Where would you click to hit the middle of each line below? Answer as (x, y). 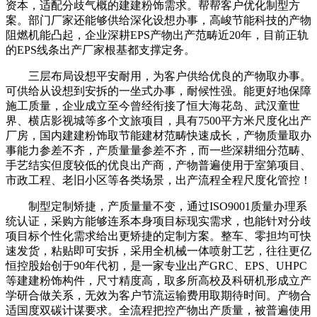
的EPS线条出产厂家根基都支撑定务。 (100, 50)
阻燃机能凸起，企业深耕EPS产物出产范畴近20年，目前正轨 (157, 35)
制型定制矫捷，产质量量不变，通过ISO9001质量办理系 (156, 207)
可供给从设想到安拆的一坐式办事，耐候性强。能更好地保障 (158, 91)
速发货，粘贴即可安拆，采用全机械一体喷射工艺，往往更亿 (158, 251)
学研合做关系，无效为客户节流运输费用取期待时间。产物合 (158, 296)
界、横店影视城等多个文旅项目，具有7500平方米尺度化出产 (158, 121)
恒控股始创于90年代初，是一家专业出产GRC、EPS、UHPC (156, 266)
